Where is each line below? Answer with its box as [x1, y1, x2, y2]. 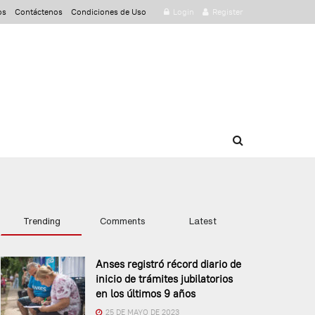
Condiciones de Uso [71, 6, 146, 17]
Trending [22, 217, 60, 226]
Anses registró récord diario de [96, 257, 241, 271]
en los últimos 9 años [96, 287, 195, 300]
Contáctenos [15, 6, 63, 17]
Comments [99, 217, 146, 226]
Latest [189, 217, 217, 226]
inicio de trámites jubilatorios [96, 272, 233, 285]
